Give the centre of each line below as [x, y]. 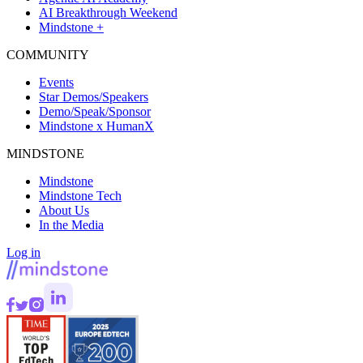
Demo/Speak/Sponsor [95, 111]
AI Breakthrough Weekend [108, 12]
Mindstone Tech [80, 195]
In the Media [71, 224]
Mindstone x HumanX [96, 126]
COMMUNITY [48, 54]
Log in [23, 252]
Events [56, 82]
